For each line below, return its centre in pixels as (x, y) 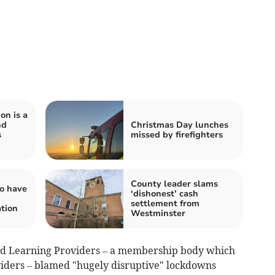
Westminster (158, 213)
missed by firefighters (177, 134)
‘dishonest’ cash (165, 193)
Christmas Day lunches (180, 125)
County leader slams (174, 184)
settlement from (165, 203)
